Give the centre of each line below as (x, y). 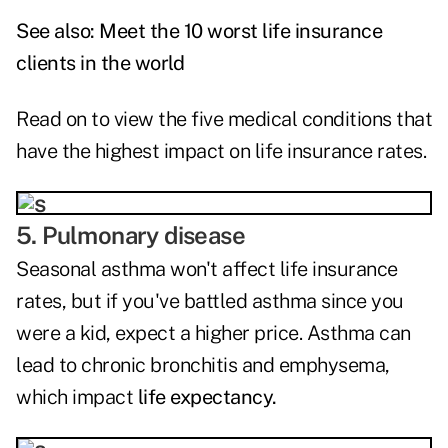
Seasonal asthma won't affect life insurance (207, 269)
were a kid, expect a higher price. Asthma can (213, 333)
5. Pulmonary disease (130, 235)
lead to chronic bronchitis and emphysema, (203, 365)
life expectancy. (207, 397)
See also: (57, 31)
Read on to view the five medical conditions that (224, 119)
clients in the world (100, 63)
